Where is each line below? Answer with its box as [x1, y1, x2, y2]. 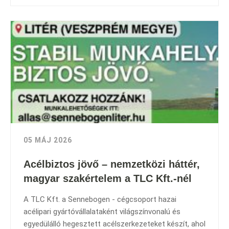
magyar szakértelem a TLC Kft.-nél [24, 173, 192, 184]
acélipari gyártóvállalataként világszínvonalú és [24, 207, 180, 216]
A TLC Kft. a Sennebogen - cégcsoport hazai [24, 195, 176, 204]
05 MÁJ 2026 [24, 136, 72, 144]
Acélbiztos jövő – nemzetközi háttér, [24, 158, 200, 170]
